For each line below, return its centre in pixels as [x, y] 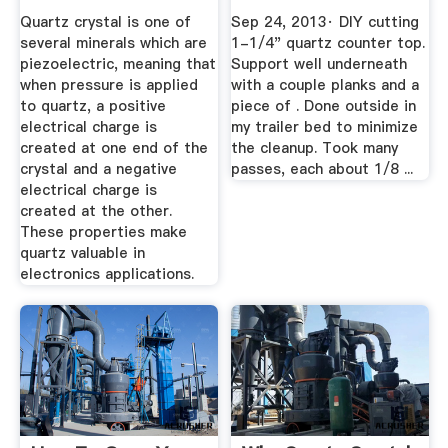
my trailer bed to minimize [325, 127]
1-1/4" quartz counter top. [328, 43]
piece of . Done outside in [324, 106]
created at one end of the [113, 148]
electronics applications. [106, 274]
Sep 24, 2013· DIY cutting [325, 22]
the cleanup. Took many [315, 148]
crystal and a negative [98, 169]
